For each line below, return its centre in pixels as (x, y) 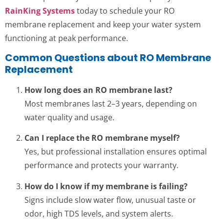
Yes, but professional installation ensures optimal (116, 152)
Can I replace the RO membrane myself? (102, 138)
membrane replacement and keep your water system (103, 24)
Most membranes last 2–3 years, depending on (111, 103)
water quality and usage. (69, 117)
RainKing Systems (40, 11)
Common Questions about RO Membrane (108, 57)
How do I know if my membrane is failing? (106, 186)
